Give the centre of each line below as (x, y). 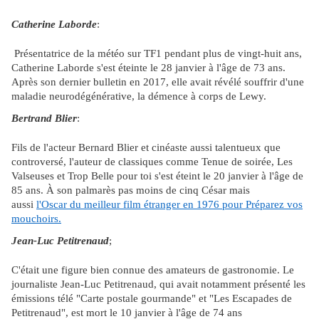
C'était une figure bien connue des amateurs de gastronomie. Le (153, 270)
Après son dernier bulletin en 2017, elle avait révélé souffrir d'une (158, 82)
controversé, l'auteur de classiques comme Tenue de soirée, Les (152, 162)
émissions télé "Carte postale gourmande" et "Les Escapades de (152, 299)
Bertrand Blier (44, 119)
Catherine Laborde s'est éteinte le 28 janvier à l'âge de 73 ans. (148, 68)
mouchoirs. (36, 219)
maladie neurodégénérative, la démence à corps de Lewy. (139, 96)
